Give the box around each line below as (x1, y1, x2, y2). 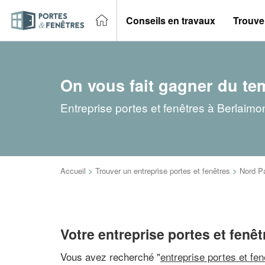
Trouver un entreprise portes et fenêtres (95, 165, 230, 176)
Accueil (60, 165, 86, 176)
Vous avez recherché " (60, 248, 160, 264)
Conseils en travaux (126, 13, 215, 27)
